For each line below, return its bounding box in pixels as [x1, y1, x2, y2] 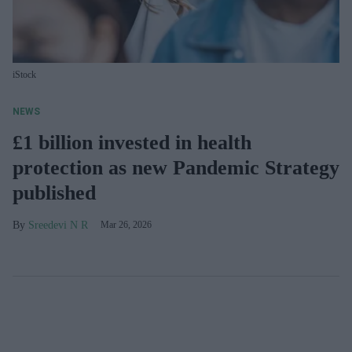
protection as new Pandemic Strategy [13, 156, 339, 179]
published [13, 181, 96, 204]
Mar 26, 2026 [101, 219, 152, 230]
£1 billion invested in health [13, 131, 251, 154]
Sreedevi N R [28, 219, 88, 231]
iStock [13, 69, 36, 80]
